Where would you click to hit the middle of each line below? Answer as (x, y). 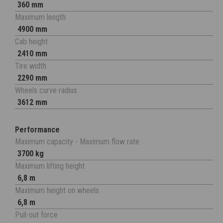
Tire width (31, 66)
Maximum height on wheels (57, 191)
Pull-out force (36, 215)
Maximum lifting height (50, 166)
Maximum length (40, 17)
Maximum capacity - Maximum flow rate (77, 142)
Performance (37, 130)
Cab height (31, 42)
